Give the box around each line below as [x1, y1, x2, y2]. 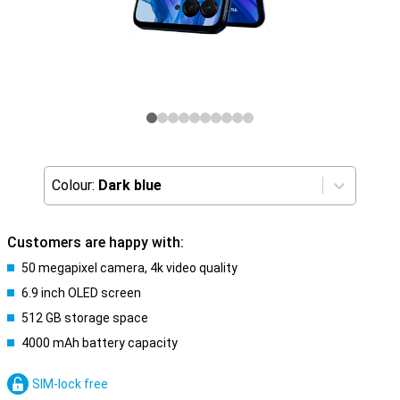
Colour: [52, 177, 95, 194]
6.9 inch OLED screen [21, 286, 141, 300]
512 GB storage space [21, 311, 148, 325]
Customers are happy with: [7, 234, 184, 251]
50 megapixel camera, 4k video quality [21, 261, 237, 275]
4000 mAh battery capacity [21, 336, 178, 350]
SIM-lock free [32, 377, 108, 391]
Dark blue [98, 177, 162, 194]
